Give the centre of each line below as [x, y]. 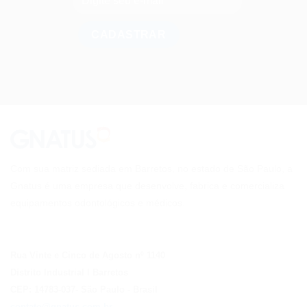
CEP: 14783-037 [43, 290]
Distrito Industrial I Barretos [69, 273]
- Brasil [141, 290]
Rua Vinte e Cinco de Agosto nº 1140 [88, 256]
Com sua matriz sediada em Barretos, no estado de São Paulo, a [151, 169]
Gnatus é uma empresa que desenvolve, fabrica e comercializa [147, 186]
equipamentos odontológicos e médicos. [98, 203]
